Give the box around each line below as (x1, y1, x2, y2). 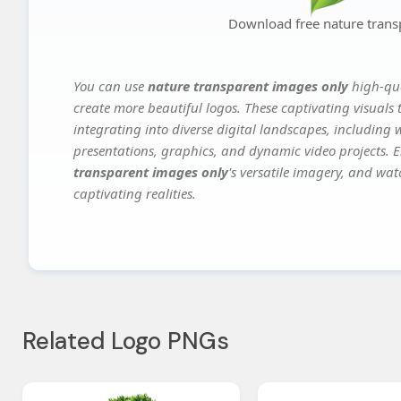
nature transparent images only (148, 76, 348, 95)
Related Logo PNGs (22, 325, 229, 356)
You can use (73, 76, 148, 95)
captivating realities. (73, 183, 196, 202)
